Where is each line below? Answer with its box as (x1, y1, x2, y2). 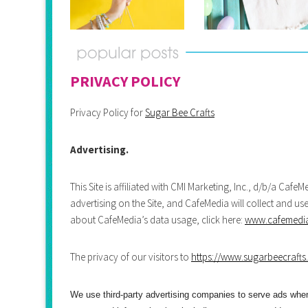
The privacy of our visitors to (70, 250, 191, 263)
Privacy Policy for (70, 105, 145, 119)
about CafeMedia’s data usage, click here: (70, 212, 245, 226)
